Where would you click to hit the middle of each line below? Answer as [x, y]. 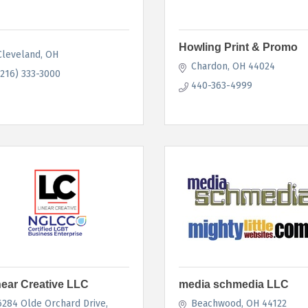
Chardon [209, 66]
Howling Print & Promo [238, 47]
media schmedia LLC [234, 284]
